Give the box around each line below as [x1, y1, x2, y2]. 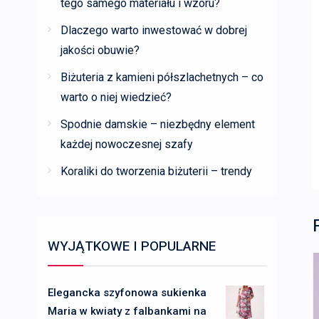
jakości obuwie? [61, 43, 140, 57]
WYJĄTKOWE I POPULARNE [48, 236, 216, 256]
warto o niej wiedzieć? [61, 90, 172, 104]
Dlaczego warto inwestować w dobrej [61, 23, 247, 37]
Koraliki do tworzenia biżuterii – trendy [61, 164, 252, 178]
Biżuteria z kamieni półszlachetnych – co [61, 70, 263, 84]
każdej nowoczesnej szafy [61, 137, 193, 151]
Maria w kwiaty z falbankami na [48, 305, 206, 318]
